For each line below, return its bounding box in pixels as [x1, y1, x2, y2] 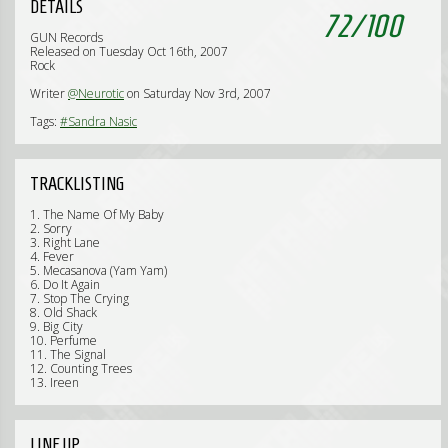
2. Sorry [30, 220, 72, 237]
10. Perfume [30, 332, 97, 349]
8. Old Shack [30, 304, 97, 321]
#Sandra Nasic [60, 113, 137, 130]
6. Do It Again [30, 276, 100, 293]
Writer [30, 85, 68, 102]
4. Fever [30, 248, 74, 265]
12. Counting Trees [30, 360, 132, 377]
